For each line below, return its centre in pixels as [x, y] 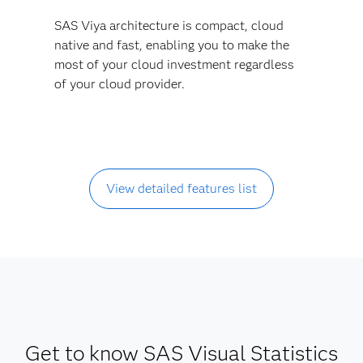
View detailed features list [181, 188]
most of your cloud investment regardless [174, 64]
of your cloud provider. [119, 83]
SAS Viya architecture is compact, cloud [169, 25]
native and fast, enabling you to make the [171, 45]
